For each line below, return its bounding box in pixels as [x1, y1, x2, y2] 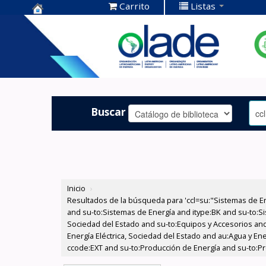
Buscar [91, 104, 126, 119]
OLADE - [32, 52, 77, 68]
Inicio [67, 183, 86, 194]
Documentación [32, 34, 121, 50]
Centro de [32, 15, 87, 31]
